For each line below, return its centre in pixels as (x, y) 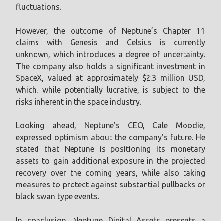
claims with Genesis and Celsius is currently (110, 42)
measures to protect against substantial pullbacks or (110, 184)
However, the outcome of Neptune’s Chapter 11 (110, 30)
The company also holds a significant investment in (110, 66)
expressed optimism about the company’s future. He (110, 137)
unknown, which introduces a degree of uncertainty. (110, 54)
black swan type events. (57, 196)
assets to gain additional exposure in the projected (110, 161)
